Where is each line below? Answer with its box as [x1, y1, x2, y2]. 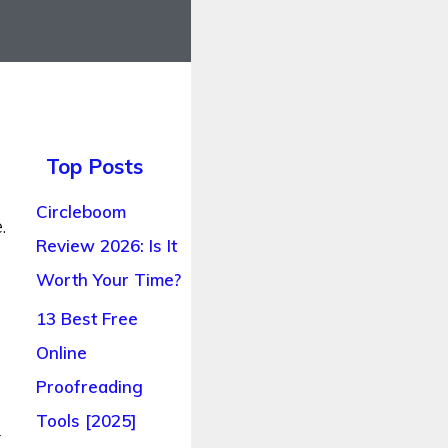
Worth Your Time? [35, 269, 181, 291]
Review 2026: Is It [35, 235, 177, 257]
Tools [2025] [35, 410, 137, 432]
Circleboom [35, 201, 126, 223]
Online [35, 342, 87, 364]
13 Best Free [35, 308, 138, 330]
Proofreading [35, 376, 143, 398]
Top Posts [45, 153, 143, 180]
